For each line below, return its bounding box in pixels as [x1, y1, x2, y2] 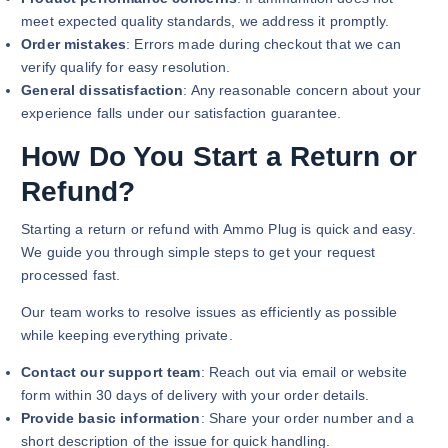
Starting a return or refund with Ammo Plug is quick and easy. [21, 221, 416, 238]
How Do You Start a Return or [21, 141, 418, 173]
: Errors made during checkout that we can [126, 36, 401, 53]
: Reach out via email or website [200, 364, 408, 381]
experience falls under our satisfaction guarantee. [21, 105, 342, 122]
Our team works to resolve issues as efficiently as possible [21, 304, 398, 321]
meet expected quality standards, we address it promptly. [21, 13, 389, 30]
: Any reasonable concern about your [183, 82, 422, 99]
